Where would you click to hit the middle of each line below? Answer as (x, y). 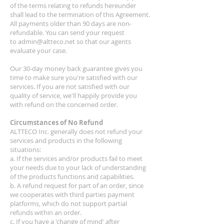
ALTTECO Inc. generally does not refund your (76, 131)
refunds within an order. (46, 212)
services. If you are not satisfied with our (70, 86)
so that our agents (103, 41)
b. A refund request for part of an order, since (77, 185)
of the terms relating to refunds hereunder (73, 5)
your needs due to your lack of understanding (78, 167)
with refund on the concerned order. (64, 104)
